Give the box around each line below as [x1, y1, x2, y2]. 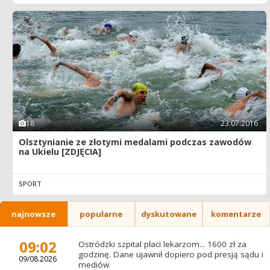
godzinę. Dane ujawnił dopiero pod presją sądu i [78, 249, 263, 260]
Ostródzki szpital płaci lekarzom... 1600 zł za [78, 239, 246, 250]
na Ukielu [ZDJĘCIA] [19, 145, 101, 157]
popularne [80, 208, 123, 219]
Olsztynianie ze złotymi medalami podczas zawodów [19, 136, 251, 148]
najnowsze [11, 208, 56, 219]
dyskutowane [141, 208, 196, 219]
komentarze [211, 208, 262, 219]
